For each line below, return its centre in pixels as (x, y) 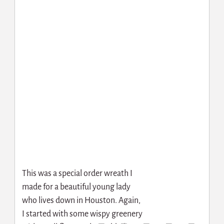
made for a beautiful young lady (76, 187)
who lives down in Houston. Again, (81, 201)
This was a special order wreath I (77, 174)
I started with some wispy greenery (82, 214)
